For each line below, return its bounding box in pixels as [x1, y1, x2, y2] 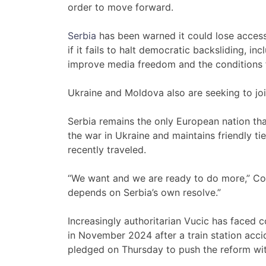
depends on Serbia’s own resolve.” [68, 186, 221, 199]
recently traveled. [68, 144, 146, 156]
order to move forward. [68, 1, 173, 14]
